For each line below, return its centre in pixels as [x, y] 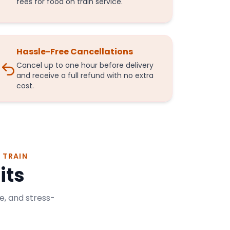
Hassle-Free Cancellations [74, 52]
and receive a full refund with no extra [85, 75]
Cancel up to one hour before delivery [85, 65]
